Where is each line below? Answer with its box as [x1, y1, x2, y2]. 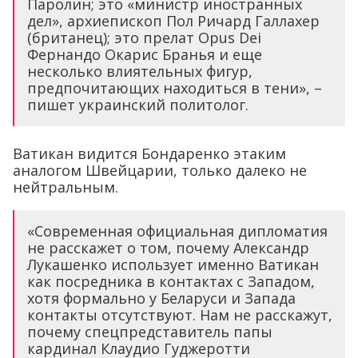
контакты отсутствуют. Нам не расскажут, [27, 304, 332, 324]
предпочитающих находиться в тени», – [27, 78, 322, 97]
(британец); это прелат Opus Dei [27, 27, 261, 47]
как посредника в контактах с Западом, [27, 271, 315, 291]
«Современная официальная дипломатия [27, 221, 328, 241]
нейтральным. [13, 177, 118, 197]
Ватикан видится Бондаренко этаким [13, 143, 286, 163]
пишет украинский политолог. [27, 94, 249, 114]
